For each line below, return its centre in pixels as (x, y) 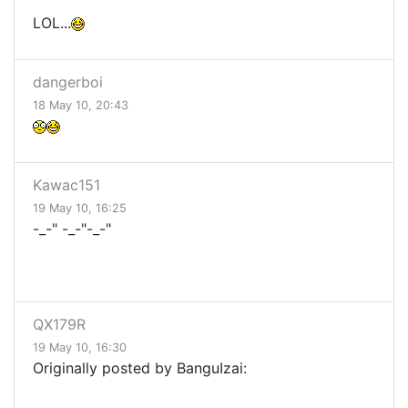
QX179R (59, 325)
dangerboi (68, 82)
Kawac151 (66, 185)
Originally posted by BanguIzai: (140, 368)
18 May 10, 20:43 (81, 106)
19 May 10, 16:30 (80, 348)
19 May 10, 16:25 (80, 209)
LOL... (52, 23)
